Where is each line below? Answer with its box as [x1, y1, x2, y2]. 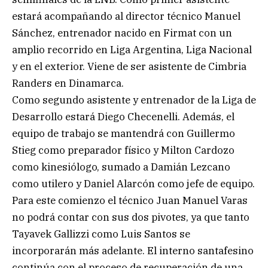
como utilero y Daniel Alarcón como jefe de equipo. [12, 176, 255, 190]
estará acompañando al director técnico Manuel [12, 9, 240, 23]
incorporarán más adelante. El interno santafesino [12, 243, 254, 257]
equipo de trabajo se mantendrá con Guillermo [12, 126, 235, 140]
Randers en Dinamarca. [12, 76, 124, 90]
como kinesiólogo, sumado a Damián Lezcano [12, 160, 230, 173]
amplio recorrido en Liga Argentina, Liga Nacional [12, 42, 252, 56]
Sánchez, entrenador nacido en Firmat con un [12, 26, 232, 39]
